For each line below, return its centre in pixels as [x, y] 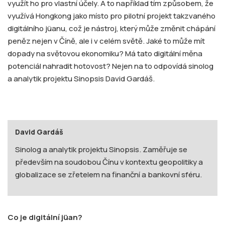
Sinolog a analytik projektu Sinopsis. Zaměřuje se [101, 150]
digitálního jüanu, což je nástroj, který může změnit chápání [111, 29]
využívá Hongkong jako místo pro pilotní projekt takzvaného [111, 16]
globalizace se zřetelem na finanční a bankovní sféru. [109, 175]
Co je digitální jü [38, 217]
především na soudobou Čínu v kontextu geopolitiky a [109, 162]
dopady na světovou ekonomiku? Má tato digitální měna [105, 54]
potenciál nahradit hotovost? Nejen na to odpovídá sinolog [110, 66]
